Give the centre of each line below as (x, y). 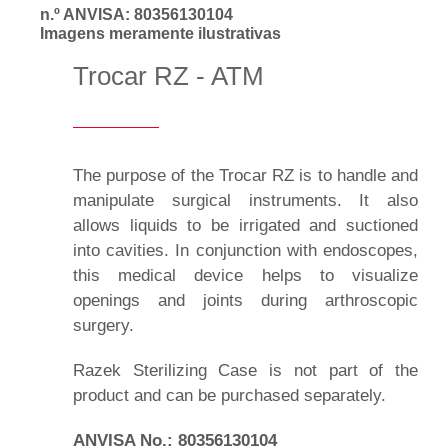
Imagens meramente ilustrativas (160, 33)
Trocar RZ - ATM (168, 75)
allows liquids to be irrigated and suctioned (245, 225)
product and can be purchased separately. (229, 395)
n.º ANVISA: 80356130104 (136, 14)
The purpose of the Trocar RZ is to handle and (245, 175)
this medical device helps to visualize (245, 275)
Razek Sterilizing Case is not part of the (245, 370)
